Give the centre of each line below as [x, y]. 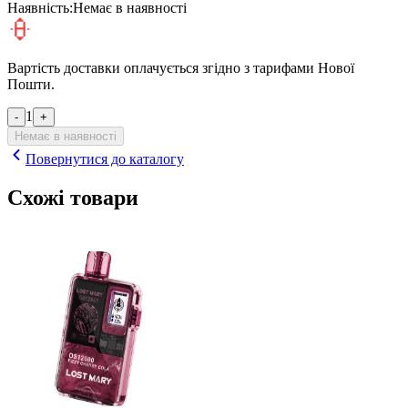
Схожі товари [73, 198]
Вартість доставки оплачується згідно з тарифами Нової [181, 68]
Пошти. [31, 85]
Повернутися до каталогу [105, 159]
